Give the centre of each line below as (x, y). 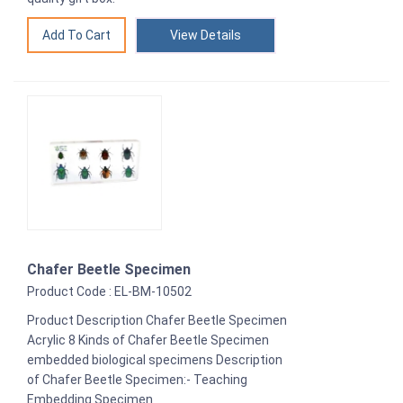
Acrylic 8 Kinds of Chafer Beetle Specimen (148, 340)
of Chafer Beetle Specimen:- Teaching (137, 379)
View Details (206, 35)
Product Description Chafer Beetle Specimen (157, 320)
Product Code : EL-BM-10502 (109, 291)
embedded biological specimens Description (155, 359)
